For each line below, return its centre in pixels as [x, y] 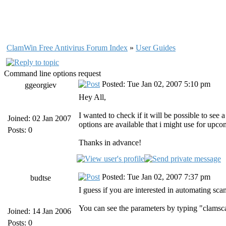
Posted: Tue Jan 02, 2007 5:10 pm [155, 84]
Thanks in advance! [110, 143]
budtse [40, 178]
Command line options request [52, 73]
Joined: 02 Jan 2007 [39, 118]
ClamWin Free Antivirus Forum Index [67, 48]
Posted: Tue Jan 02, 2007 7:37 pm [155, 177]
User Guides [156, 48]
